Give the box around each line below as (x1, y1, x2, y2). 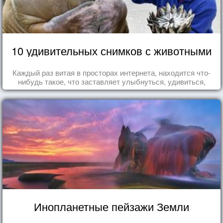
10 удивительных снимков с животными (11, 42, 212, 58)
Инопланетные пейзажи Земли (34, 198, 189, 214)
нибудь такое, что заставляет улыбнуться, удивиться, (17, 76, 206, 87)
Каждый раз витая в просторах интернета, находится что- (12, 67, 211, 78)
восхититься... (87, 85, 136, 96)
